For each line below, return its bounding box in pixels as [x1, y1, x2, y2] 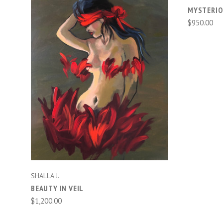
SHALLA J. [31, 171, 59, 181]
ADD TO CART [75, 79, 123, 89]
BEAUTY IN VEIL [31, 183, 84, 194]
